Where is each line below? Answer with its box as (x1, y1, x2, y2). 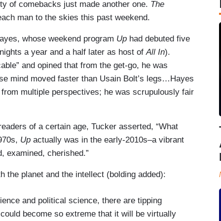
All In (146, 47, 165, 57)
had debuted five (127, 34, 190, 43)
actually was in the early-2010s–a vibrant (31, 135, 184, 145)
